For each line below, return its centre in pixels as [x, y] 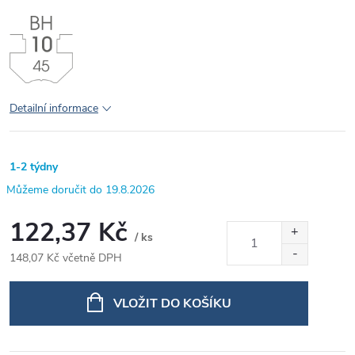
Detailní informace [54, 109]
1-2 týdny [34, 167]
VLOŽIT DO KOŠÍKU [172, 304]
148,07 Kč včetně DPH [66, 258]
